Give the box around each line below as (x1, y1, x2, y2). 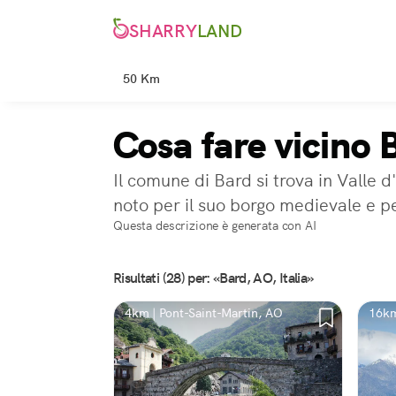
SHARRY (129, 19, 197, 43)
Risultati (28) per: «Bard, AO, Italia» (113, 269, 314, 287)
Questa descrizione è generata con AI (113, 217, 316, 233)
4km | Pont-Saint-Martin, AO (125, 305, 283, 321)
